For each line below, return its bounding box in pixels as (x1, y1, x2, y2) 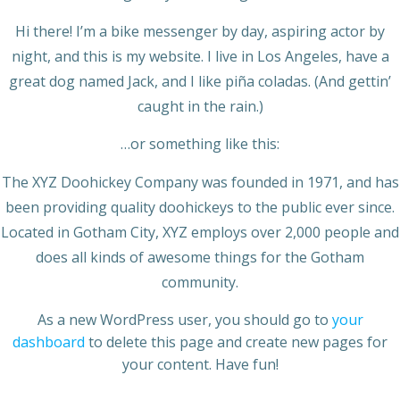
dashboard (12, 332, 85, 352)
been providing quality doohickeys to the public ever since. (5, 197, 395, 217)
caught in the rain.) (137, 96, 263, 116)
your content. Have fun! (121, 354, 279, 374)
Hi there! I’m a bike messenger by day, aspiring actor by (15, 21, 385, 41)
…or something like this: (121, 134, 279, 154)
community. (162, 272, 238, 292)
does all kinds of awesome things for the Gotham (36, 247, 364, 267)
